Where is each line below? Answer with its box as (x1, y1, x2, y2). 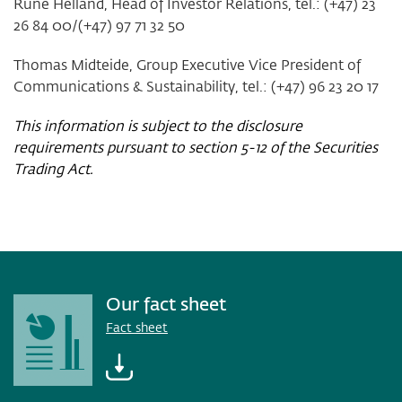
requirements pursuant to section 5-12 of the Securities (13, 137, 378, 157)
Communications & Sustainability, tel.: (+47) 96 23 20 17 (13, 76, 382, 96)
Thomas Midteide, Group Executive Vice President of (13, 55, 361, 74)
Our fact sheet (106, 292, 226, 316)
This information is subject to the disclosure (13, 116, 302, 135)
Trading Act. (13, 159, 93, 179)
